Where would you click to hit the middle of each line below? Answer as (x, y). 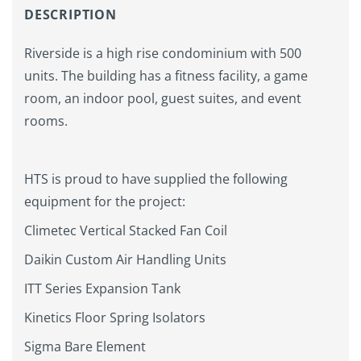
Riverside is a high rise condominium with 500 (163, 54)
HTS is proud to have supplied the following (156, 179)
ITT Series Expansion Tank (102, 289)
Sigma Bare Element (85, 347)
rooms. (46, 121)
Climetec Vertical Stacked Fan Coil (126, 231)
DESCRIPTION (71, 15)
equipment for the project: (105, 202)
